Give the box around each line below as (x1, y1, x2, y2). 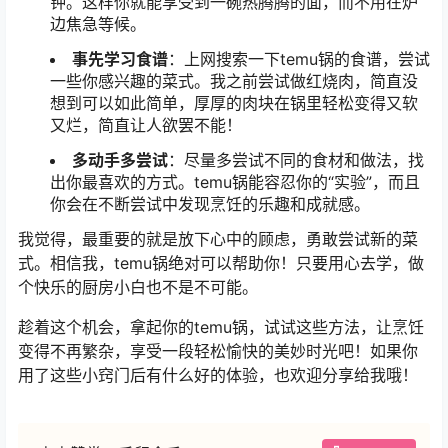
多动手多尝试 (72, 149, 168, 170)
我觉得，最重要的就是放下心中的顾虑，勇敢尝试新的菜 (18, 229, 418, 250)
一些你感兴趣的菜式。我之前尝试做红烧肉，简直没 (50, 70, 418, 91)
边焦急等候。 (50, 13, 146, 34)
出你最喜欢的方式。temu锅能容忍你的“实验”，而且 (50, 171, 420, 192)
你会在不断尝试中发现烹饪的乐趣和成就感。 (50, 193, 370, 214)
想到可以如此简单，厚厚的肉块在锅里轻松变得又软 (50, 92, 418, 113)
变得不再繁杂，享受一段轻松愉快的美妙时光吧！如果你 (18, 341, 418, 362)
